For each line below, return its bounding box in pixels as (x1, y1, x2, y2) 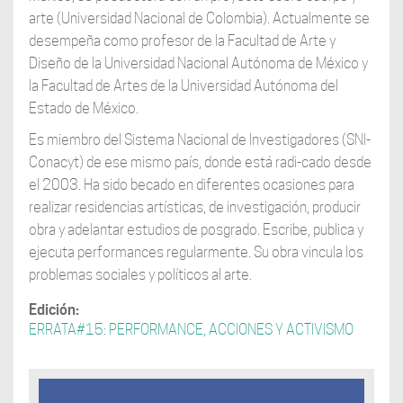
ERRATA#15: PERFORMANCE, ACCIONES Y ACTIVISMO (28, 320, 354, 338)
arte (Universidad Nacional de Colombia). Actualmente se (28, 9, 370, 27)
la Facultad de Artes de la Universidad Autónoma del (28, 76, 338, 94)
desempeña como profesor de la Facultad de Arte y (28, 31, 336, 49)
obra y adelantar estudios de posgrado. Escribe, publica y (28, 220, 363, 238)
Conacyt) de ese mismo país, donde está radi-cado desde (28, 153, 372, 171)
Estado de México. (28, 99, 139, 117)
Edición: (28, 300, 82, 318)
